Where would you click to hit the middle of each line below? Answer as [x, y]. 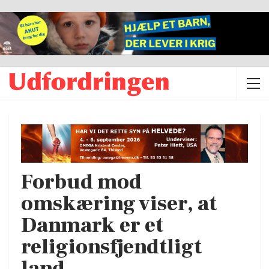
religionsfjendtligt [111, 247]
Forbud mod [81, 182]
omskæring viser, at [119, 204]
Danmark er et [92, 225]
